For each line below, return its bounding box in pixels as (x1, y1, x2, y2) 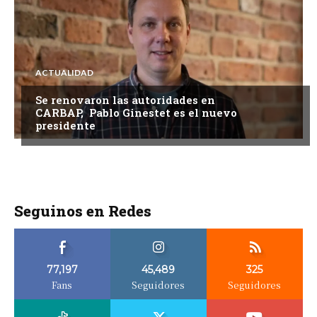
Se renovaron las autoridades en (35, 92, 215, 107)
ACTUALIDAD (35, 67, 93, 78)
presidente (35, 117, 96, 132)
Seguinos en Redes (14, 200, 151, 221)
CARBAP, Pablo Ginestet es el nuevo (35, 105, 237, 120)
